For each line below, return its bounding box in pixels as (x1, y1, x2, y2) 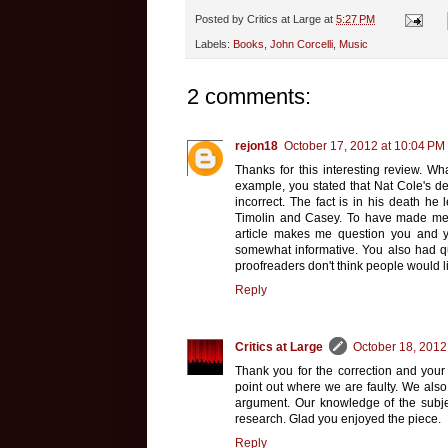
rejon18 (235, 138, 278, 153)
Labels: (195, 37, 233, 50)
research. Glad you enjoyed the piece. (235, 411, 441, 426)
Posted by (195, 13, 247, 26)
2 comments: (187, 83, 311, 109)
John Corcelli (270, 37, 333, 50)
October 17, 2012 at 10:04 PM (284, 138, 445, 153)
